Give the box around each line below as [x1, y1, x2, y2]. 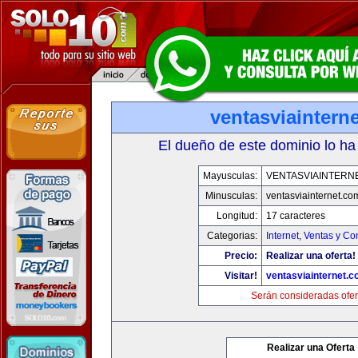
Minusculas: [205, 190, 257, 201]
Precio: [225, 250, 257, 261]
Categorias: [207, 230, 257, 241]
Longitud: [217, 210, 257, 221]
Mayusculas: [203, 170, 257, 181]
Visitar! [225, 270, 257, 281]
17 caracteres [266, 210, 325, 221]
